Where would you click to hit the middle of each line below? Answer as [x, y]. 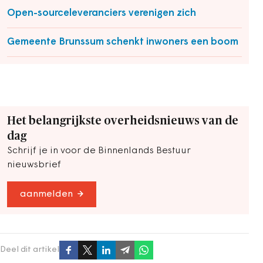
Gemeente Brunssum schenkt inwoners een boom [123, 42]
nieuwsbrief [34, 165]
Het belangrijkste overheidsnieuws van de [123, 121]
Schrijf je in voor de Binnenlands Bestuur [99, 151]
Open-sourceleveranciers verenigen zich [102, 13]
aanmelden [46, 194]
